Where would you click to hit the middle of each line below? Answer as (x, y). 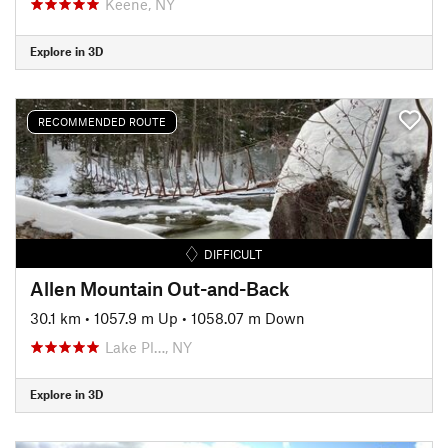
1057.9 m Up (136, 317)
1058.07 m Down (248, 317)
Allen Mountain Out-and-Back (160, 288)
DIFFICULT (233, 253)
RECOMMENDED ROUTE (102, 121)
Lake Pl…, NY (148, 346)
